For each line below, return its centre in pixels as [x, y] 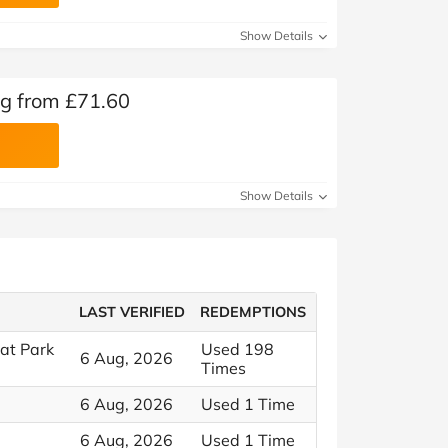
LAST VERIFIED [132, 312]
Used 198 [237, 349]
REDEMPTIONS [253, 312]
